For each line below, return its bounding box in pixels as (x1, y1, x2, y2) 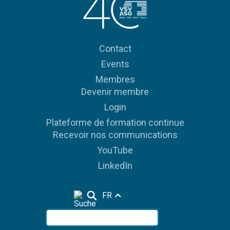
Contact (99, 43, 131, 54)
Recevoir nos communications (52, 129, 178, 140)
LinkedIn (98, 160, 132, 171)
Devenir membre (81, 86, 149, 97)
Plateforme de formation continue (46, 117, 184, 128)
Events (101, 58, 129, 69)
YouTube (97, 144, 133, 156)
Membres (95, 73, 135, 85)
